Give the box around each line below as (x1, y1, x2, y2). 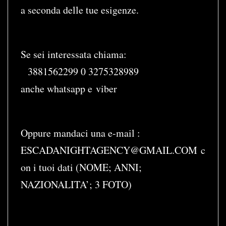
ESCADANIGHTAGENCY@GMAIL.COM (21, 143, 197, 157)
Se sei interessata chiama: (21, 47, 127, 61)
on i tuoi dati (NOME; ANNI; (21, 160, 142, 174)
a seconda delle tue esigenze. (21, 3, 139, 17)
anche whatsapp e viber (21, 82, 117, 95)
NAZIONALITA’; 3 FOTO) (21, 178, 132, 191)
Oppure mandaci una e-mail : (21, 126, 140, 140)
